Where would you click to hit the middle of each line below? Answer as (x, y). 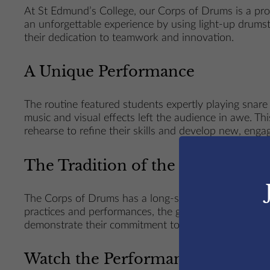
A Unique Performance (110, 72)
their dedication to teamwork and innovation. (129, 37)
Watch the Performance (112, 259)
